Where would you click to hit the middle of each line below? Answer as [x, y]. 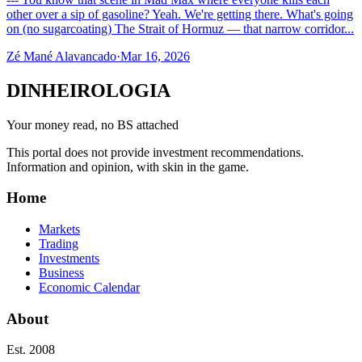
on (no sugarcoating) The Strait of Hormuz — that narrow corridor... [180, 28]
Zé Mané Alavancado [61, 56]
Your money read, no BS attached [93, 124]
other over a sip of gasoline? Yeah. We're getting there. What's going [180, 14]
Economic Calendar [89, 287]
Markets [59, 229]
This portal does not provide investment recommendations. [155, 152]
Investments [69, 258]
